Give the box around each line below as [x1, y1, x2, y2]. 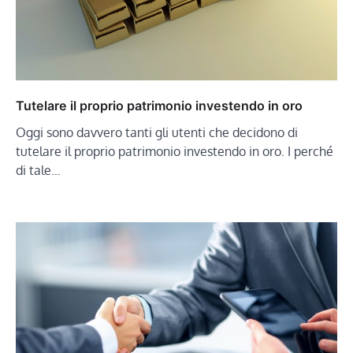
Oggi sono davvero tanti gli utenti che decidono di [16, 124, 298, 140]
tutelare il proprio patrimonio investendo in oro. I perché [16, 143, 333, 159]
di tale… [16, 162, 61, 178]
